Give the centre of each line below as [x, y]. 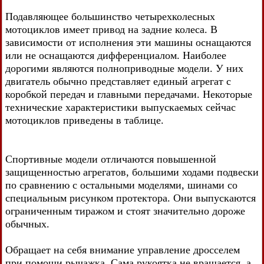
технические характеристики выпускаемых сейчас [121, 107]
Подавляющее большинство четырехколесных [110, 16]
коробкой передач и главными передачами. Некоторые [129, 94]
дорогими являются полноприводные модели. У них [124, 68]
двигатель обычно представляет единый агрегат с [118, 81]
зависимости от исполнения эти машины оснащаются [128, 42]
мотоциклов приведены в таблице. [85, 120]
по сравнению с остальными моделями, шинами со [121, 185]
